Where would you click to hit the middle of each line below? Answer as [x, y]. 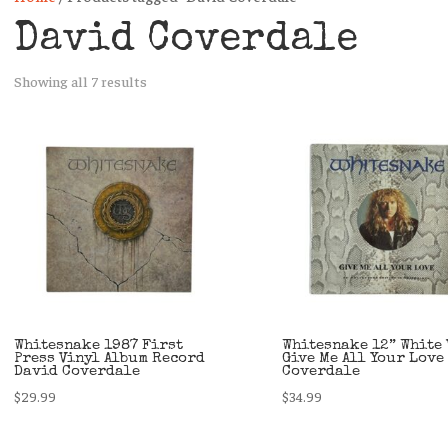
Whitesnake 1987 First [99, 345]
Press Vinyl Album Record [110, 358]
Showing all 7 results [81, 80]
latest [165, 129]
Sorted [167, 79]
